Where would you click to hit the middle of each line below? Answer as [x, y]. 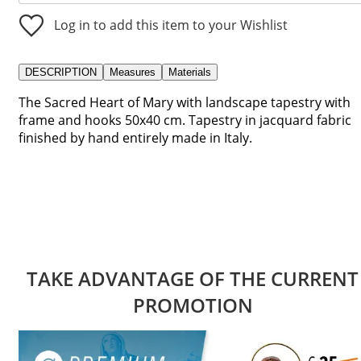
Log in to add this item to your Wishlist [171, 25]
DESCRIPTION [61, 72]
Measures [133, 72]
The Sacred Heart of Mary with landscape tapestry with [185, 102]
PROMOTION [193, 305]
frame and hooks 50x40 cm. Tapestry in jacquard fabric [185, 120]
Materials [190, 72]
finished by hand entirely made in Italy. [135, 137]
